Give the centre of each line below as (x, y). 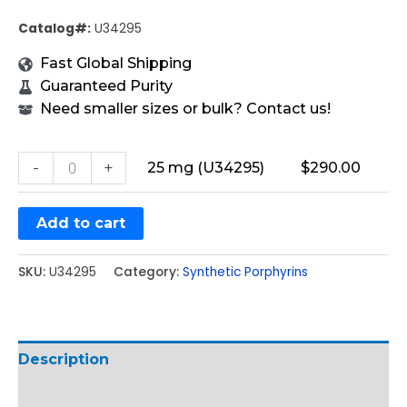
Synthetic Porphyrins (245, 272)
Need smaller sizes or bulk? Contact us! (185, 109)
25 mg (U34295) (206, 168)
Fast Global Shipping (116, 64)
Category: (148, 272)
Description (64, 359)
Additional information (108, 396)
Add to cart (81, 223)
